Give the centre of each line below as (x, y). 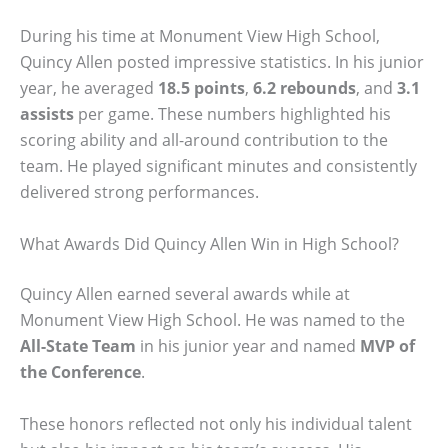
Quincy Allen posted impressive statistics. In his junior (222, 62)
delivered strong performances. (139, 192)
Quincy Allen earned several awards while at (185, 294)
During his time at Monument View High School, (200, 36)
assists (47, 114)
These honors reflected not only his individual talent (216, 423)
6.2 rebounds (304, 88)
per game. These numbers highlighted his (232, 114)
